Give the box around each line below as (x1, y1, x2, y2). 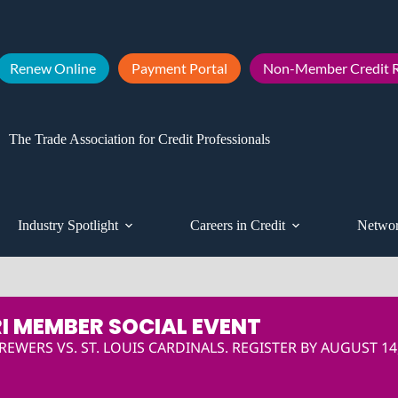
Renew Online (10, 60, 96, 76)
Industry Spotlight (18, 218, 119, 233)
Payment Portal (131, 60, 227, 76)
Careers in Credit (190, 218, 286, 233)
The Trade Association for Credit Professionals (8, 131, 270, 147)
